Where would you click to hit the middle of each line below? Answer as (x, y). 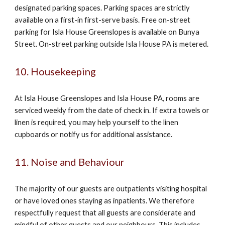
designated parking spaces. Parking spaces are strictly (102, 8)
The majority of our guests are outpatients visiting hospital (111, 189)
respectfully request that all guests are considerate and (105, 213)
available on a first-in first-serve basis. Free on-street (103, 20)
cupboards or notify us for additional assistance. (94, 134)
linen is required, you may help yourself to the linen (97, 122)
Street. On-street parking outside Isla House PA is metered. (112, 44)
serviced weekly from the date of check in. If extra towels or (112, 110)
